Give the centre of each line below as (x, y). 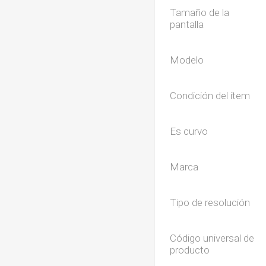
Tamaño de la (200, 12)
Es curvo (189, 131)
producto (190, 250)
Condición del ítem (210, 95)
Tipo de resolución (210, 202)
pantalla (187, 24)
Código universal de (212, 238)
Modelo (187, 60)
